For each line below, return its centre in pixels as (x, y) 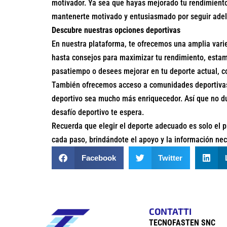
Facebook (99, 158)
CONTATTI (170, 212)
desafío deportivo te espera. (98, 112)
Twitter (170, 158)
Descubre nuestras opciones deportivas (116, 30)
